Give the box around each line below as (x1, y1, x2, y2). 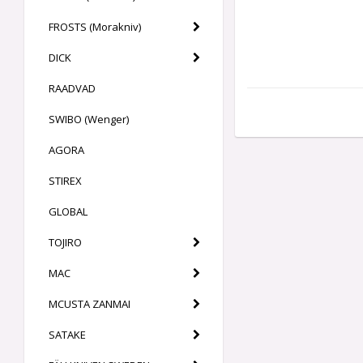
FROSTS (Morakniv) (49, 19, 141, 35)
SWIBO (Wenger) (49, 112, 129, 127)
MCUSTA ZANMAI (49, 297, 130, 312)
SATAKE (49, 327, 86, 343)
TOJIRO (49, 235, 82, 250)
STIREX (49, 173, 82, 189)
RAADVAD (49, 81, 96, 96)
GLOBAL (49, 204, 88, 220)
